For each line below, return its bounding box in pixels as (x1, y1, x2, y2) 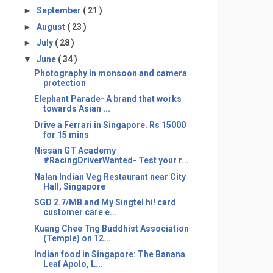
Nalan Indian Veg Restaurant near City (34, 171, 186, 182)
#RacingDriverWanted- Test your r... (43, 155, 189, 165)
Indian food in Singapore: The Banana (34, 249, 185, 259)
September (36, 5, 83, 15)
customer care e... (43, 207, 117, 217)
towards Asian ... (43, 104, 110, 113)
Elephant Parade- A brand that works (34, 94, 182, 104)
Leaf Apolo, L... (43, 259, 103, 269)
